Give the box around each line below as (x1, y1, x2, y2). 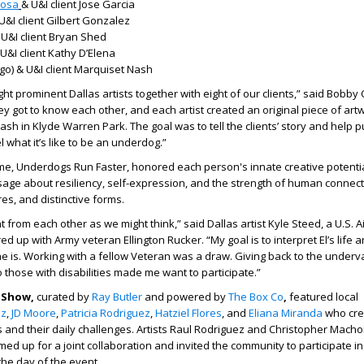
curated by (37, 289, 92, 304)
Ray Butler (92, 289, 142, 304)
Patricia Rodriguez (61, 305, 150, 320)
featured (289, 289, 333, 304)
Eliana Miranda (249, 305, 323, 320)
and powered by (142, 289, 228, 304)
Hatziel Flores (155, 305, 222, 320)
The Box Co (228, 289, 284, 304)
